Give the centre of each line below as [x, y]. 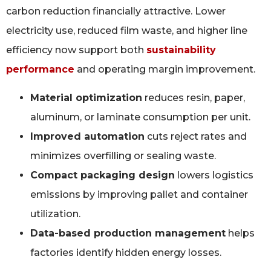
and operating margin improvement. [165, 70]
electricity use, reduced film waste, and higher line [127, 31]
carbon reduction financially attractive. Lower [116, 11]
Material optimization [86, 97]
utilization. [55, 214]
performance [40, 70]
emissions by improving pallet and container [139, 194]
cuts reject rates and [196, 136]
